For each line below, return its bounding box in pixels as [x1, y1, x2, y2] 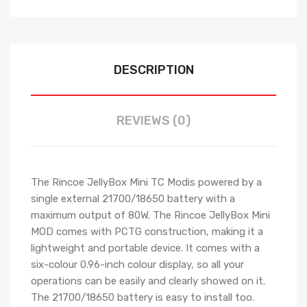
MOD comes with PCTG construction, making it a [31, 225, 263, 238]
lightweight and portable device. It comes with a [31, 242, 260, 254]
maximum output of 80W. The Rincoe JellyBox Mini [31, 209, 270, 221]
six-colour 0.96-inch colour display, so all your [31, 258, 244, 271]
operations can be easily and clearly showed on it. [31, 275, 265, 287]
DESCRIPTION [113, 62, 194, 77]
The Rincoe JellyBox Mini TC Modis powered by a [31, 176, 262, 188]
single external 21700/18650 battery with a [31, 193, 235, 205]
